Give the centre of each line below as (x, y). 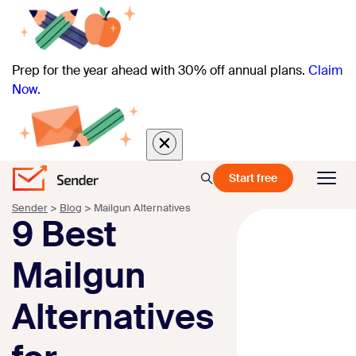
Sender (30, 208)
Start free (253, 178)
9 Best (64, 235)
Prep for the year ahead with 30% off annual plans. (159, 71)
